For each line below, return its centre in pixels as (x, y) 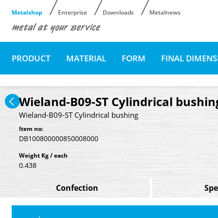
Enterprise (73, 12)
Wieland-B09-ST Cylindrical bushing (79, 115)
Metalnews (165, 12)
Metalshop (27, 12)
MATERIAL (86, 58)
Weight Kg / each (43, 155)
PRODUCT (31, 58)
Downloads (118, 12)
